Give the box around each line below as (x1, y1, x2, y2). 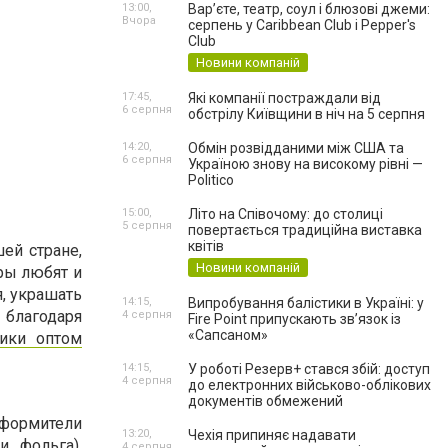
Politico (188, 172, 234, 188)
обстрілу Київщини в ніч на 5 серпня (188, 106, 425, 122)
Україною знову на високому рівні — (188, 156, 423, 172)
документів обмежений (188, 393, 343, 409)
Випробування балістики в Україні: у (188, 295, 424, 311)
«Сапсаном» (188, 327, 268, 343)
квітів (188, 238, 224, 254)
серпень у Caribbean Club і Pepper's (188, 17, 416, 33)
